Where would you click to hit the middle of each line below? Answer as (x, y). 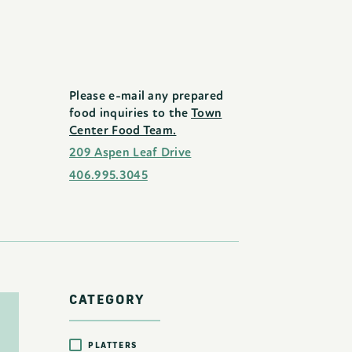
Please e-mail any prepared (147, 96)
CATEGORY (107, 299)
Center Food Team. (123, 130)
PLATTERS (113, 345)
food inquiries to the (130, 113)
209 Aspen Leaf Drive (130, 152)
